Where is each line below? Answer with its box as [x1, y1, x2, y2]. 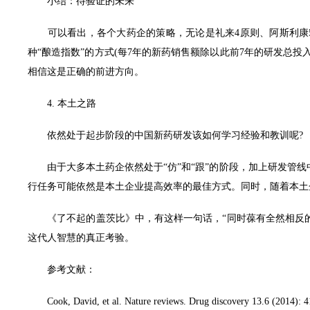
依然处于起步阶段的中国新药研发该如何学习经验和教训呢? [28, 130, 303, 140]
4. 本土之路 [28, 98, 96, 109]
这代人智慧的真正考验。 [28, 232, 134, 243]
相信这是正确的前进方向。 [28, 66, 144, 77]
